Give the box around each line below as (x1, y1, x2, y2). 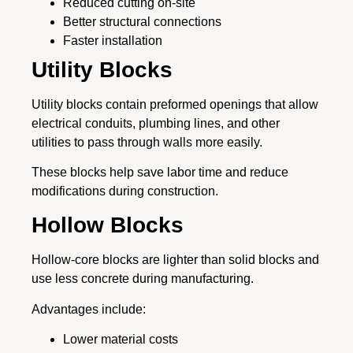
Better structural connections (63, 14, 221, 28)
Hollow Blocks (32, 213, 184, 238)
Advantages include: (32, 302, 146, 316)
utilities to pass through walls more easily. (32, 135, 262, 149)
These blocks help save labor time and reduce (32, 165, 288, 180)
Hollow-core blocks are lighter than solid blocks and (32, 253, 319, 267)
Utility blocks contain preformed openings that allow (32, 97, 318, 111)
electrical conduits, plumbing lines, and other (32, 116, 280, 130)
